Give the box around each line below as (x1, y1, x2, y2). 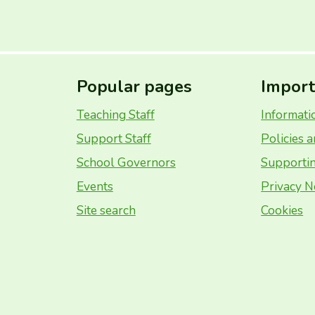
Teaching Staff (76, 106, 155, 123)
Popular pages (76, 75, 192, 98)
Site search (76, 202, 136, 219)
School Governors (76, 154, 176, 171)
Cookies (261, 202, 304, 219)
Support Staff (76, 130, 151, 147)
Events (76, 178, 113, 195)
